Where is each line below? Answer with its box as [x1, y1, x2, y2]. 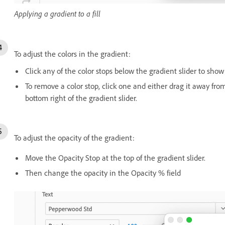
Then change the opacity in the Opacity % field [25, 167, 181, 178]
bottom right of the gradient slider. [25, 92, 137, 103]
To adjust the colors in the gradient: [14, 48, 131, 59]
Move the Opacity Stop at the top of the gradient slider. [25, 152, 205, 163]
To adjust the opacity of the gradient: [14, 132, 135, 143]
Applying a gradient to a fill [14, 8, 100, 19]
